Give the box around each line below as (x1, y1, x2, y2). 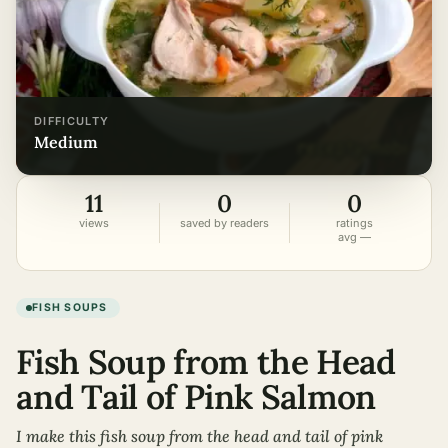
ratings (335, 216, 373, 231)
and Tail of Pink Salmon (16, 375, 376, 419)
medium (49, 132, 98, 153)
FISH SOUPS (32, 301, 108, 315)
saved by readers (179, 216, 269, 231)
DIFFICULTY (34, 114, 110, 129)
